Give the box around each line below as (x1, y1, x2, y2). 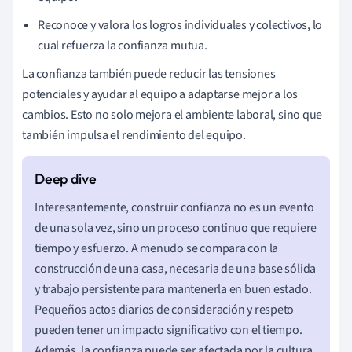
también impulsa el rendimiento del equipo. (22, 126, 246, 144)
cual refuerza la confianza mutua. (38, 36, 207, 54)
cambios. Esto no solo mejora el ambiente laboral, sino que (22, 105, 323, 123)
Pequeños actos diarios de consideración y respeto (35, 300, 295, 318)
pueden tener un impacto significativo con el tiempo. (35, 321, 302, 339)
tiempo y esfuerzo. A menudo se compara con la (35, 239, 279, 257)
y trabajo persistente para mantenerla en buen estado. (35, 280, 312, 298)
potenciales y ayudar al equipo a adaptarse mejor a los (22, 85, 299, 103)
